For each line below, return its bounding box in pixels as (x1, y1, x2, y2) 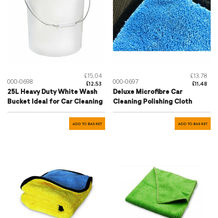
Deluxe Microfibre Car (113, 89, 182, 95)
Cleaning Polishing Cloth (113, 99, 192, 105)
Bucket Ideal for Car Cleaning (7, 99, 103, 105)
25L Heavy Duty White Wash (7, 89, 97, 95)
